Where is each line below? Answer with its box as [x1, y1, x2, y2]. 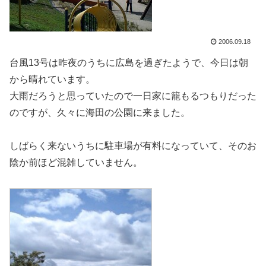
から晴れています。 [9, 74, 95, 84]
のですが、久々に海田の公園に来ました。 [9, 107, 190, 118]
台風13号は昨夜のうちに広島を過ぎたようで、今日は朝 [9, 57, 248, 68]
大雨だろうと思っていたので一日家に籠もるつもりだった [9, 90, 256, 101]
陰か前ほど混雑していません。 [9, 157, 142, 168]
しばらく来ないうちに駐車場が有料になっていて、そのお [9, 141, 256, 151]
